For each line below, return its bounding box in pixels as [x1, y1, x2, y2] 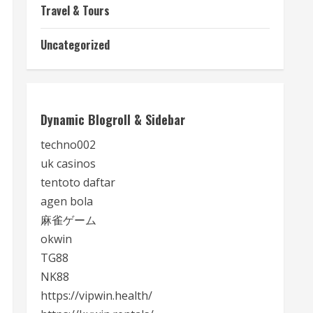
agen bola [41, 194, 93, 209]
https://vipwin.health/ [41, 288, 152, 303]
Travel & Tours [41, 2, 110, 19]
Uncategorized [41, 36, 110, 53]
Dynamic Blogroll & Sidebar [41, 110, 185, 129]
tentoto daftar [41, 175, 115, 190]
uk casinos [41, 156, 96, 171]
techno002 [41, 137, 96, 152]
